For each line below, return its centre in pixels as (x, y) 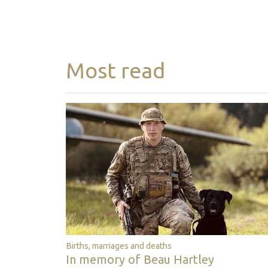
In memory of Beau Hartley (140, 260)
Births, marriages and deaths (119, 246)
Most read (115, 70)
